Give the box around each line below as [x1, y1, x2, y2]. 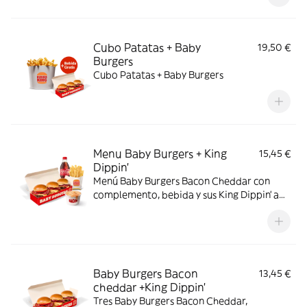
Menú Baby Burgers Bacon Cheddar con [93, 175, 270, 187]
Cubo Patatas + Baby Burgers [93, 69, 223, 81]
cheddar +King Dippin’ [93, 280, 206, 294]
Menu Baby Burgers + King [93, 147, 227, 160]
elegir [93, 202, 119, 214]
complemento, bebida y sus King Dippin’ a [93, 188, 279, 201]
